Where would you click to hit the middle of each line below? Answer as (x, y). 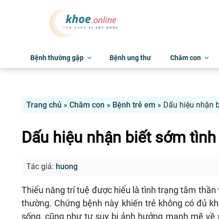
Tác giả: (41, 167)
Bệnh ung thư (130, 57)
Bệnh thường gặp (57, 57)
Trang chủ (44, 105)
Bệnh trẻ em (134, 105)
